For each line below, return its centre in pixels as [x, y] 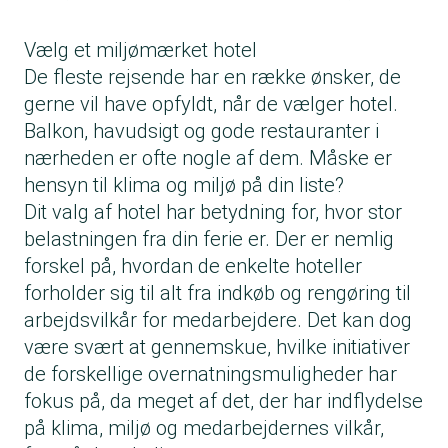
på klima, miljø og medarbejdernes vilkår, [204, 428]
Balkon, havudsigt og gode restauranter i [201, 131]
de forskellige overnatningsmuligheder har [210, 374]
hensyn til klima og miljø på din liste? [184, 185]
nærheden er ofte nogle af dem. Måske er [208, 158]
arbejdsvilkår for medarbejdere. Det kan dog [218, 320]
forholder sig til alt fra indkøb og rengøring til [217, 293]
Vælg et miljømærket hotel [140, 50]
